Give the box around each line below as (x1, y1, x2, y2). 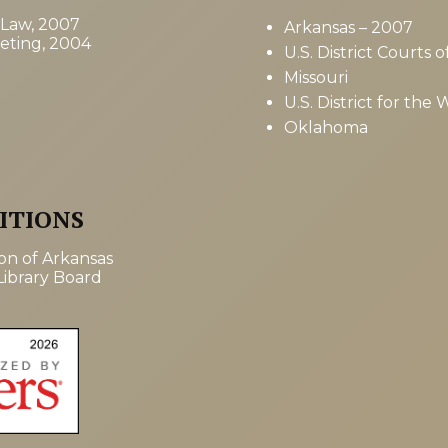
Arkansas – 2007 (284, 17, 413, 37)
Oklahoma (284, 117, 368, 137)
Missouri (284, 67, 348, 87)
